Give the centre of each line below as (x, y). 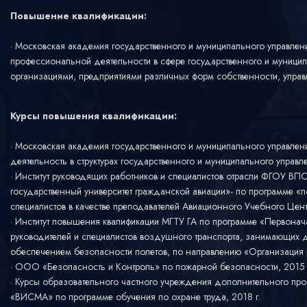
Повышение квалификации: (78, 16)
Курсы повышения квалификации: (94, 116)
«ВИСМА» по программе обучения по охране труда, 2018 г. (135, 297)
